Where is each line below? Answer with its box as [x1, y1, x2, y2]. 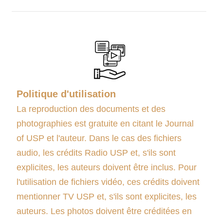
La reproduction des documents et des [17, 104, 165, 114]
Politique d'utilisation [17, 88, 116, 99]
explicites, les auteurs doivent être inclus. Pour [17, 162, 197, 172]
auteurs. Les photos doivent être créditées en [17, 206, 192, 216]
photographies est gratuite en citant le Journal [17, 118, 194, 128]
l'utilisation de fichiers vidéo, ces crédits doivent [17, 177, 200, 187]
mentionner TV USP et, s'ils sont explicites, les [17, 191, 197, 201]
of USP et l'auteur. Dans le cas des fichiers [17, 133, 182, 143]
